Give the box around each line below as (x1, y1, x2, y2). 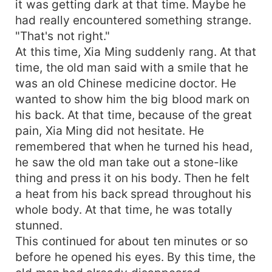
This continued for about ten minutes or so (15, 233, 248, 248)
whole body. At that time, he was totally (15, 202, 233, 217)
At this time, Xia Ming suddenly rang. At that (15, 44, 257, 59)
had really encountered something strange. (15, 12, 251, 27)
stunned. (15, 217, 63, 233)
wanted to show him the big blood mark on (15, 91, 250, 106)
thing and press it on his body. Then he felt (15, 170, 250, 185)
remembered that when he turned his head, (15, 138, 253, 154)
